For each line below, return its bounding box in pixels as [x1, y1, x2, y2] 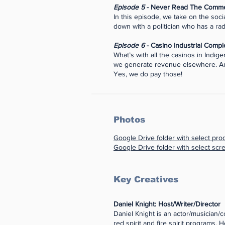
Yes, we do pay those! [114, 70, 182, 78]
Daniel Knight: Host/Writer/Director [114, 200, 220, 208]
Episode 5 [114, 3, 145, 11]
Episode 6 [114, 41, 145, 49]
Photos [114, 115, 145, 125]
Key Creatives [114, 175, 178, 184]
